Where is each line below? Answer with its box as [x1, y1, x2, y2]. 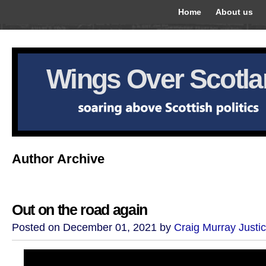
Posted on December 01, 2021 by [12, 221, 174, 233]
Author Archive [12, 151, 104, 166]
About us [216, 7, 253, 17]
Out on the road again [12, 202, 147, 218]
